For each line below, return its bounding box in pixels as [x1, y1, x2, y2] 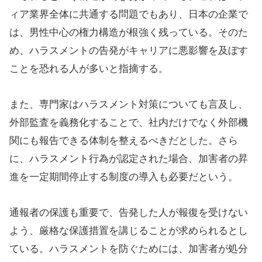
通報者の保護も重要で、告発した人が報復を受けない [9, 207, 248, 218]
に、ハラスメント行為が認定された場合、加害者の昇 [9, 153, 248, 164]
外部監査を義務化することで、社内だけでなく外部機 [9, 117, 248, 128]
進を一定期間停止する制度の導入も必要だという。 [9, 171, 238, 182]
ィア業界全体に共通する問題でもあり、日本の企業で [9, 9, 248, 20]
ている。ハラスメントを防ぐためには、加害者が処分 [9, 243, 248, 254]
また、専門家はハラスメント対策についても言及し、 [9, 99, 248, 110]
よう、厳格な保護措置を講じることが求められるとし [9, 225, 248, 236]
